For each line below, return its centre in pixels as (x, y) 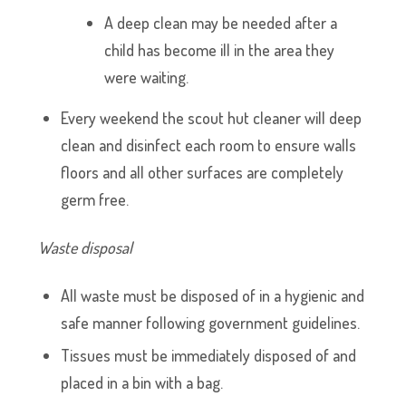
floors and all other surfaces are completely (203, 172)
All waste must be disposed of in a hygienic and (213, 295)
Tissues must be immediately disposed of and (209, 355)
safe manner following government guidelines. (211, 323)
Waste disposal (87, 247)
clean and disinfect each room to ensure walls (209, 145)
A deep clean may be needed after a (221, 23)
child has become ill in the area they (220, 50)
